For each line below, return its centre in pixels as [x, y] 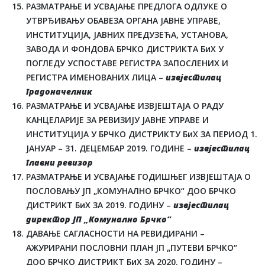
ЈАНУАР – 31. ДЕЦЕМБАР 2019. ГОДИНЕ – [110, 148]
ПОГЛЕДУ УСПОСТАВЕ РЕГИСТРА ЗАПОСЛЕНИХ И [127, 63]
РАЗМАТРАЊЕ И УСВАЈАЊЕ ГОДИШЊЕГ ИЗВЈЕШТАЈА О [138, 177]
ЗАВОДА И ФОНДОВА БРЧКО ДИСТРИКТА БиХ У [125, 49]
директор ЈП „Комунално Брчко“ [98, 219]
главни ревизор [59, 163]
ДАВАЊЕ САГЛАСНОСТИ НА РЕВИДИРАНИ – [115, 234]
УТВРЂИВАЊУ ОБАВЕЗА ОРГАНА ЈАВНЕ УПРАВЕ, [123, 21]
